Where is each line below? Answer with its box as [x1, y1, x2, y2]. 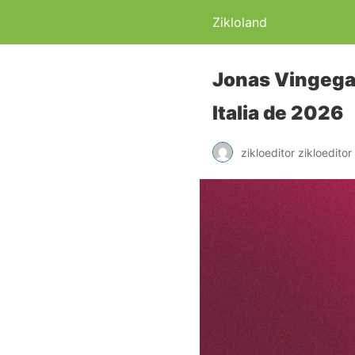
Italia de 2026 [212, 101, 343, 124]
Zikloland [212, 14, 267, 30]
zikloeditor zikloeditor [241, 145, 352, 159]
